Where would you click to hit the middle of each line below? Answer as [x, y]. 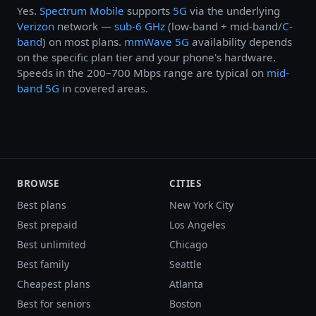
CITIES [186, 183]
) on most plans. [83, 41]
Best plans [42, 205]
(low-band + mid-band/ [224, 26]
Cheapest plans [54, 284]
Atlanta [186, 284]
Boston [186, 303]
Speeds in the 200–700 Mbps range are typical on [142, 72]
